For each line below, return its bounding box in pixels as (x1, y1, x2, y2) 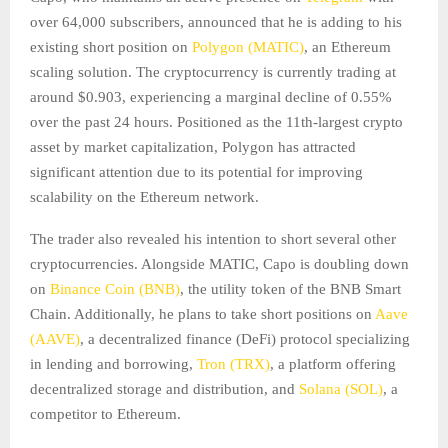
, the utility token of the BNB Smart (180, 281, 401, 298)
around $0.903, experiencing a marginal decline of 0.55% (30, 89, 392, 106)
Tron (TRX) (197, 356, 270, 373)
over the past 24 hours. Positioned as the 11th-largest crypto (30, 114, 403, 131)
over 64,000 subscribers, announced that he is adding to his (30, 14, 402, 31)
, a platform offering (270, 356, 396, 373)
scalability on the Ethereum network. (30, 189, 259, 206)
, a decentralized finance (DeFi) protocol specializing (80, 331, 410, 348)
